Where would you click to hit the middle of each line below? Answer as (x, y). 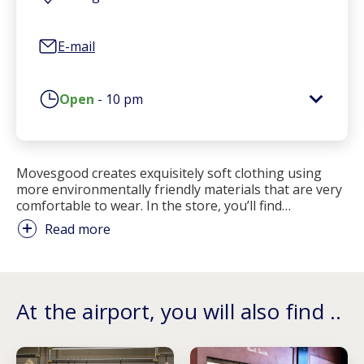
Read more (78, 229)
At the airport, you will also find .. (179, 312)
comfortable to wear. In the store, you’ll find (149, 206)
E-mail (76, 47)
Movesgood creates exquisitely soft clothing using (169, 173)
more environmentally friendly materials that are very (179, 190)
